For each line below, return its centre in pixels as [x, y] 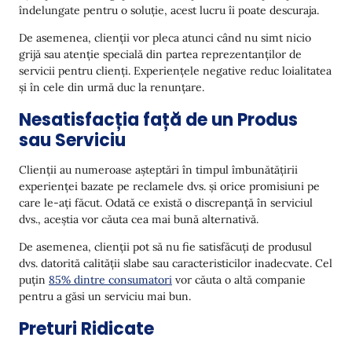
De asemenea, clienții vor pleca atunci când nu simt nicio [165, 38]
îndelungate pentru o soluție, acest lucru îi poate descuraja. [169, 10]
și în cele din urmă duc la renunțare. [112, 87]
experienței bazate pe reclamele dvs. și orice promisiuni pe [169, 186]
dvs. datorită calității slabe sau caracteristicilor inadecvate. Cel [176, 263]
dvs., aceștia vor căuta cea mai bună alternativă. [139, 219]
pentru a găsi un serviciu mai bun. [105, 296]
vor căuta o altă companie [239, 280]
